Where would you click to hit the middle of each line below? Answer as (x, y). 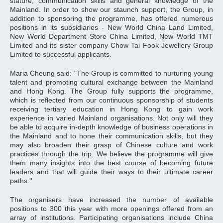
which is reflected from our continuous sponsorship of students (111, 100)
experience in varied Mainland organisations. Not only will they (111, 118)
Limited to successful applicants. (61, 54)
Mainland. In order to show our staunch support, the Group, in (111, 9)
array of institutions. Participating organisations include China (111, 218)
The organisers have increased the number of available (111, 200)
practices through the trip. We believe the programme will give (111, 154)
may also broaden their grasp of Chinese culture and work (111, 145)
